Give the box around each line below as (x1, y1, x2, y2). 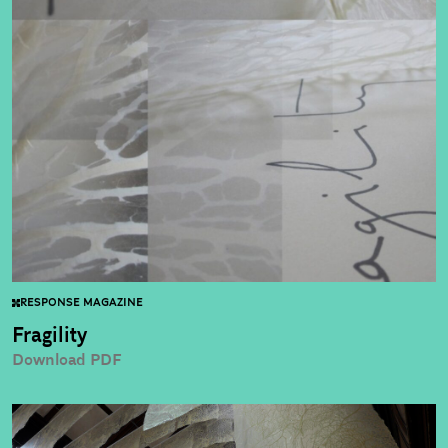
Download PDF (12, 350, 122, 371)
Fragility (12, 323, 87, 349)
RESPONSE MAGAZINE (20, 296, 143, 310)
